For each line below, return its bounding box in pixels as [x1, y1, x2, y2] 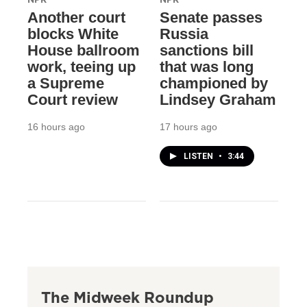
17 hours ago [159, 121, 217, 132]
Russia [159, 25, 208, 42]
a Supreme [27, 74, 104, 92]
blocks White [27, 25, 119, 42]
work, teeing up [27, 58, 136, 75]
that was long [159, 58, 254, 75]
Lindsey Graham [159, 90, 276, 108]
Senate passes [159, 8, 262, 26]
